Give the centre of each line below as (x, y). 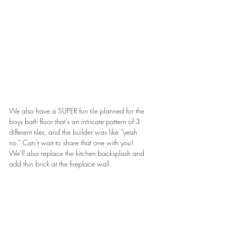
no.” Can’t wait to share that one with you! (72, 142)
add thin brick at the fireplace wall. (60, 163)
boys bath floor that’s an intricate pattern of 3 (76, 121)
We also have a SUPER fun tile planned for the (78, 110)
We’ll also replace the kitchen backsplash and (78, 153)
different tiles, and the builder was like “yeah (74, 132)
